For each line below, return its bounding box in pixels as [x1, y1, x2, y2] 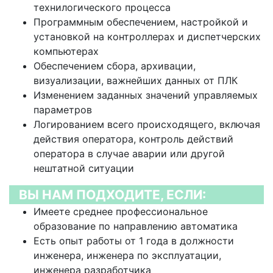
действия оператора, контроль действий [34, 133, 233, 145]
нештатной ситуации [34, 162, 134, 174]
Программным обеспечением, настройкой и [34, 16, 248, 28]
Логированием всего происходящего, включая [34, 118, 260, 130]
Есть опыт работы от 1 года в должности [34, 235, 234, 247]
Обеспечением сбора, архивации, [34, 60, 196, 72]
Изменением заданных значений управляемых [34, 89, 258, 101]
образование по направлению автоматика [34, 220, 238, 232]
